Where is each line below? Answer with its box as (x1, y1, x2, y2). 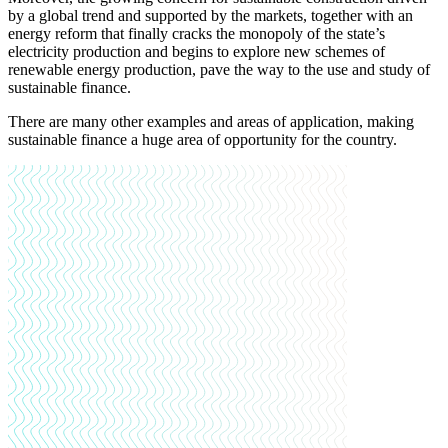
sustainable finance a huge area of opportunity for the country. (8, 131, 397, 149)
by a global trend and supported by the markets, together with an (8, 7, 413, 25)
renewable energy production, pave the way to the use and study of (8, 61, 430, 79)
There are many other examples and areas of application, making (8, 113, 414, 131)
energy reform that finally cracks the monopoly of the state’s (8, 25, 385, 43)
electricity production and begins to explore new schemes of (8, 43, 385, 61)
